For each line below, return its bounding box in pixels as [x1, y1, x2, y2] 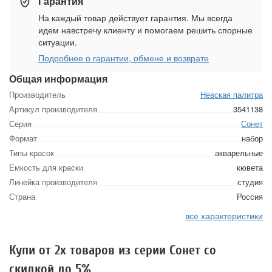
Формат [9, 132, 37, 144]
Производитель [9, 89, 66, 100]
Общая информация [9, 72, 107, 86]
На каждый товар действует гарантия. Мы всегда [38, 12, 233, 24]
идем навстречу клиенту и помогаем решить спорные [38, 24, 253, 36]
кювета [237, 161, 263, 173]
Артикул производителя [9, 103, 97, 115]
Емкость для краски [9, 161, 83, 173]
